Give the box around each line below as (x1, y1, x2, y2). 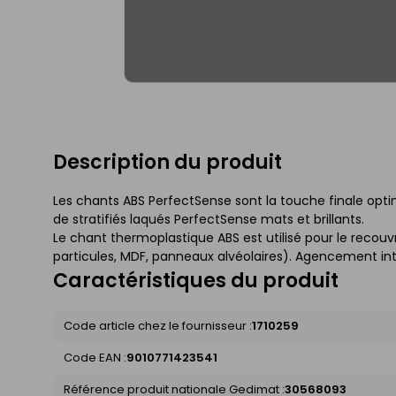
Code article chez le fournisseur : (64, 317, 252, 335)
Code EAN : (64, 349, 126, 367)
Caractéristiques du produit (53, 267, 339, 295)
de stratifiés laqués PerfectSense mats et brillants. (53, 210, 364, 229)
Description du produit (53, 148, 282, 177)
